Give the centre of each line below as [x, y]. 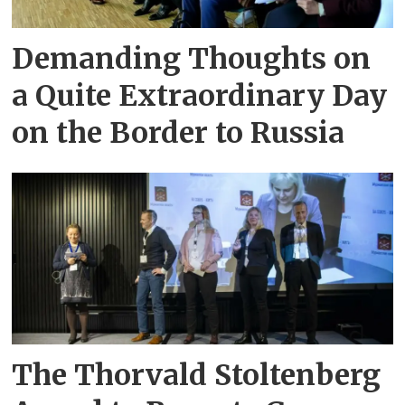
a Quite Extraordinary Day [200, 96]
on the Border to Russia [179, 133]
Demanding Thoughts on [192, 59]
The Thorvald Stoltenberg [197, 375]
